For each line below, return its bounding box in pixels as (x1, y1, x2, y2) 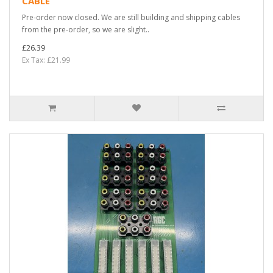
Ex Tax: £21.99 (22, 54, 70, 65)
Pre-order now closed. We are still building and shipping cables (22, 12, 240, 23)
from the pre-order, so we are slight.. (22, 24, 149, 35)
